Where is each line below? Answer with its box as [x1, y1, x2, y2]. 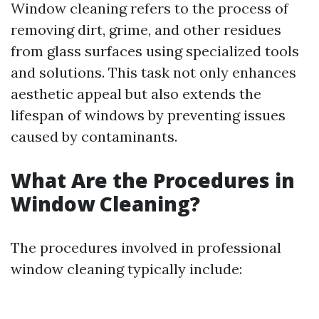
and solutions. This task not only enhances [11, 63, 296, 81]
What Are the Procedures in [11, 167, 295, 194]
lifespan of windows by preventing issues [11, 106, 286, 124]
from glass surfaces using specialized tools [11, 42, 299, 60]
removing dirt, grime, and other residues [11, 21, 281, 38]
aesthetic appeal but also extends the [11, 85, 261, 103]
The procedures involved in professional [11, 239, 281, 256]
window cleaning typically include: [11, 260, 242, 278]
